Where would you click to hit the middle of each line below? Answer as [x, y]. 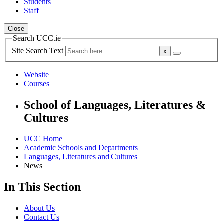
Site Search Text [39, 50]
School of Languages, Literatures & [115, 104]
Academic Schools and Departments [81, 148]
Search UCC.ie [37, 38]
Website [36, 74]
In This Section [42, 187]
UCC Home [43, 139]
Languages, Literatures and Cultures [81, 157]
